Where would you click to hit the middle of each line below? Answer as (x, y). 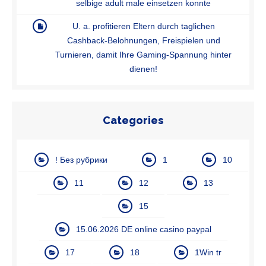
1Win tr (208, 252)
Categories (133, 120)
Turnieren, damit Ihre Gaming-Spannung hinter (143, 54)
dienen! (143, 69)
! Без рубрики (81, 159)
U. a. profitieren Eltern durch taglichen (143, 26)
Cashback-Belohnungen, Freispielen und (143, 40)
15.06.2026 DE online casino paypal (143, 229)
